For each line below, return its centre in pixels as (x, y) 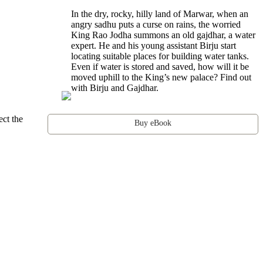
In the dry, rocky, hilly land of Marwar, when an (160, 14)
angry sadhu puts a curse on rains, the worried (156, 24)
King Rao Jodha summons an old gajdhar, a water (163, 35)
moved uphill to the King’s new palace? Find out (161, 77)
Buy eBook (153, 123)
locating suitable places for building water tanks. (160, 56)
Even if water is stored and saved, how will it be (160, 66)
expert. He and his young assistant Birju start (154, 45)
